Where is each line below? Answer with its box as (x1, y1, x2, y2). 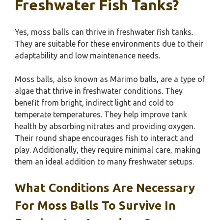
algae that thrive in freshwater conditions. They (15, 86, 183, 95)
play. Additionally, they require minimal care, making (15, 145, 200, 154)
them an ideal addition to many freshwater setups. (15, 157, 194, 166)
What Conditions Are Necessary (15, 181, 195, 194)
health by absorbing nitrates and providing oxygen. (15, 122, 195, 131)
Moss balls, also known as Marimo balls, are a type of (15, 75, 205, 83)
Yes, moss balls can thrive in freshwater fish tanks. (15, 27, 193, 36)
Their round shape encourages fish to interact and (15, 134, 193, 142)
